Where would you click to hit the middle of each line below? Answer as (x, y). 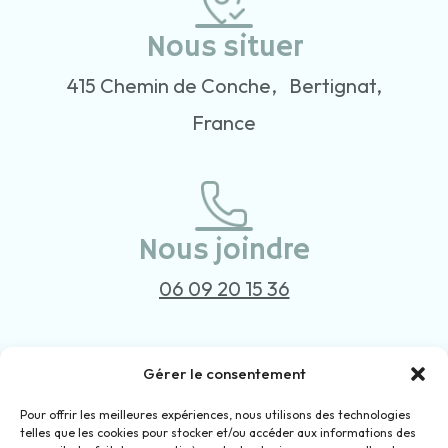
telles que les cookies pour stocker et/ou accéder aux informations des (218, 432)
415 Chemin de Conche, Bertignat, (224, 85)
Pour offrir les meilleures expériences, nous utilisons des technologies (215, 414)
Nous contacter (224, 416)
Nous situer (224, 47)
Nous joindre (224, 250)
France (224, 122)
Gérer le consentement (224, 373)
